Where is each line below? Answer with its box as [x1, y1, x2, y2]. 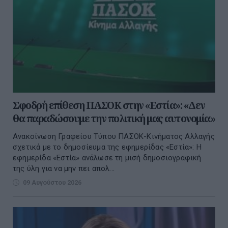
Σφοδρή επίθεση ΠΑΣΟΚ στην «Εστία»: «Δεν [13, 98, 205, 112]
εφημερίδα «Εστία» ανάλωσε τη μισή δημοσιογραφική [13, 153, 202, 163]
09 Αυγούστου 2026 [23, 179, 81, 187]
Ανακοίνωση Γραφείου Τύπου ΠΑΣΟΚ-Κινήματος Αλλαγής [13, 132, 215, 141]
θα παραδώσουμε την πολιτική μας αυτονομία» [13, 111, 215, 126]
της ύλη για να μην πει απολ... [13, 164, 115, 174]
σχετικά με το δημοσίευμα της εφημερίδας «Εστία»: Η [13, 142, 202, 152]
